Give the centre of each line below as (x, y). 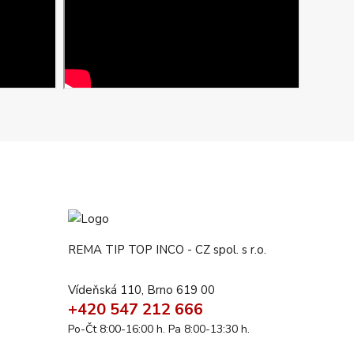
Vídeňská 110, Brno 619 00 (141, 290)
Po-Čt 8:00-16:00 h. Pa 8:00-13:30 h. (159, 330)
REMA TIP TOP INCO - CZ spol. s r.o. (167, 250)
